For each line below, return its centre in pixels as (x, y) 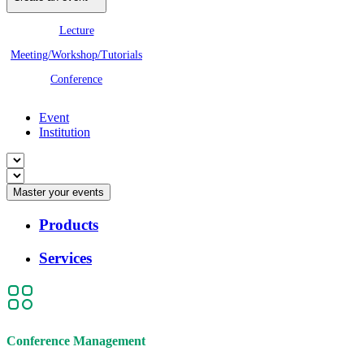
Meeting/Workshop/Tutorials (76, 55)
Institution (65, 132)
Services (65, 258)
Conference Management (76, 341)
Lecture (76, 31)
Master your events (58, 193)
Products (69, 225)
